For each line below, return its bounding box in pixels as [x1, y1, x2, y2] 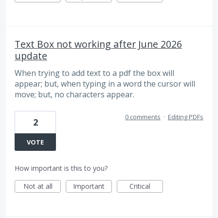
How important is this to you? [15, 163, 108, 173]
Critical [129, 181, 150, 191]
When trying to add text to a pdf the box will [15, 68, 174, 79]
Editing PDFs [168, 112, 203, 121]
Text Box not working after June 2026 [15, 37, 182, 51]
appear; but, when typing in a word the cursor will [15, 78, 195, 90]
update [15, 49, 47, 63]
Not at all [23, 181, 53, 191]
